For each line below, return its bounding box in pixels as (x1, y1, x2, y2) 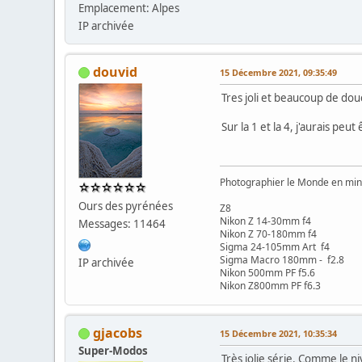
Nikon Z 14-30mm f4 (220, 213, 312, 228)
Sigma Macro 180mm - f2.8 (220, 252, 345, 267)
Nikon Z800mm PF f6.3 (220, 278, 322, 293)
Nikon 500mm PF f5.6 (220, 265, 316, 280)
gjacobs (93, 323, 143, 342)
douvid (93, 62, 138, 81)
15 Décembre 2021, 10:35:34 (220, 326, 338, 339)
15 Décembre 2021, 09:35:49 (220, 65, 338, 78)
